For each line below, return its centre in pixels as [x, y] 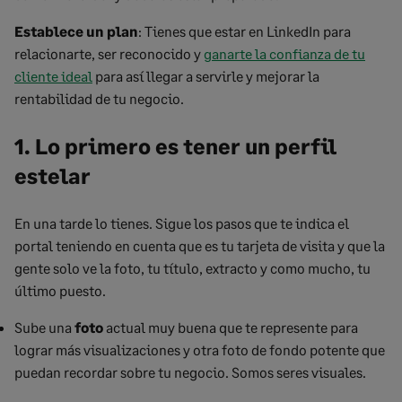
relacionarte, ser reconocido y [109, 53]
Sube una [44, 327]
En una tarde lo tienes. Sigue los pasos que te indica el [182, 223]
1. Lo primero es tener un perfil [175, 146]
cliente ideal [53, 76]
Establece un [59, 31]
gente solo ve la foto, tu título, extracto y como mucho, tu [192, 268]
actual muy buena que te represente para [231, 327]
